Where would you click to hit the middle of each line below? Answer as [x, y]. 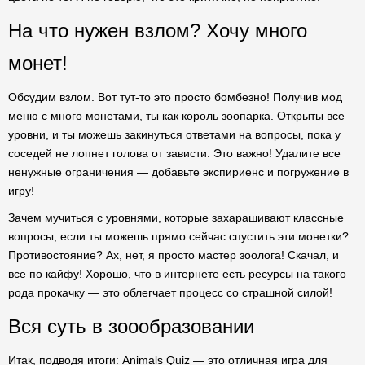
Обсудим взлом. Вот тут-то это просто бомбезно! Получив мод [175, 97]
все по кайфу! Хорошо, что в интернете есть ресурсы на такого [177, 274]
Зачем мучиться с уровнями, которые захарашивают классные [176, 218]
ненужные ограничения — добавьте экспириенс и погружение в [178, 172]
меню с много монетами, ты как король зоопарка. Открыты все [176, 116]
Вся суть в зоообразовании [131, 326]
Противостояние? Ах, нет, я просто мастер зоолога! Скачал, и [174, 255]
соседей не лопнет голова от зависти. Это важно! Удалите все [174, 153]
